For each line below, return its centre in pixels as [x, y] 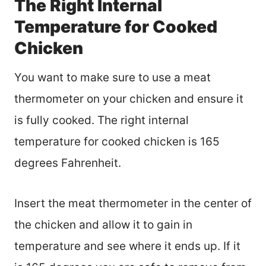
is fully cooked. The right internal [102, 121]
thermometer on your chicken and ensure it [129, 99]
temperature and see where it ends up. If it [127, 246]
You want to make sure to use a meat [113, 78]
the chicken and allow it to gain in [103, 225]
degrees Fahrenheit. [68, 163]
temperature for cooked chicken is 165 [117, 142]
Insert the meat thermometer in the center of [133, 204]
